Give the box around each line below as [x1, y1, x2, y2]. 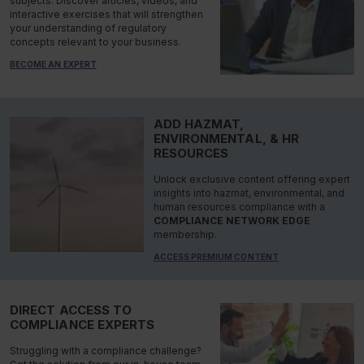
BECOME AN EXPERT [10, 59, 97, 70]
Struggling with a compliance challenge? [10, 344, 201, 357]
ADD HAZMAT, [153, 116, 245, 132]
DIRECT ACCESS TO [10, 302, 132, 318]
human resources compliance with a [153, 201, 325, 214]
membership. [153, 228, 217, 241]
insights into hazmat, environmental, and [153, 187, 344, 200]
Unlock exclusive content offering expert [153, 173, 350, 186]
